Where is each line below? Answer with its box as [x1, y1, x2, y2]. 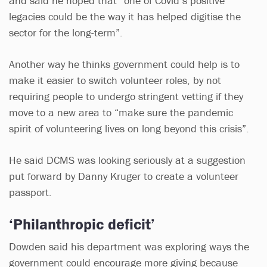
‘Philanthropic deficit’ [9, 214, 159, 234]
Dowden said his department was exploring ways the [9, 239, 249, 253]
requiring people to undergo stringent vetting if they [9, 89, 243, 103]
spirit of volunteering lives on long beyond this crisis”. [9, 121, 252, 135]
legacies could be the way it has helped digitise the [9, 9, 241, 23]
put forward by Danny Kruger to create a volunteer [9, 169, 238, 183]
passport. [9, 185, 55, 199]
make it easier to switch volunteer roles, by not [9, 73, 221, 87]
